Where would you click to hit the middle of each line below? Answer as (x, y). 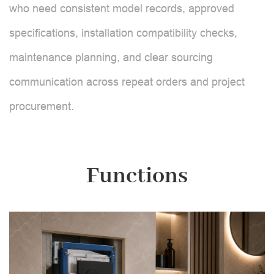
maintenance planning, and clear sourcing (111, 57)
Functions (137, 176)
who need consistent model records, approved (122, 8)
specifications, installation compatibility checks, (123, 33)
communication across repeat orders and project (127, 82)
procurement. (42, 106)
